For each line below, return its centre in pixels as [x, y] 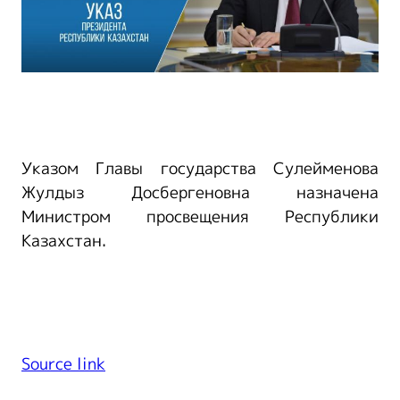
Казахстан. [64, 242]
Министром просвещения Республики [200, 217]
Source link [63, 365]
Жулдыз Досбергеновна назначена [200, 193]
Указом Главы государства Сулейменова [200, 169]
